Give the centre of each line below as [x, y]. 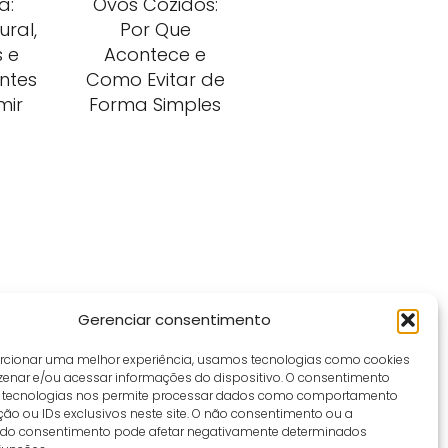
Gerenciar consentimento [175, 319]
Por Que [155, 29]
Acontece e [155, 54]
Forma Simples [155, 104]
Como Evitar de [155, 79]
